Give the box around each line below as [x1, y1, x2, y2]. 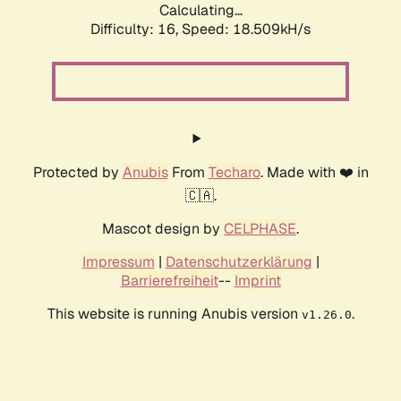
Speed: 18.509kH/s [182, 20, 311, 39]
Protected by [32, 163, 123, 183]
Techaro [208, 163, 260, 183]
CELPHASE [224, 219, 296, 239]
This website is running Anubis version [47, 304, 302, 324]
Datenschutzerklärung [165, 252, 312, 272]
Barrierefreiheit [120, 271, 218, 291]
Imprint [234, 271, 281, 291]
